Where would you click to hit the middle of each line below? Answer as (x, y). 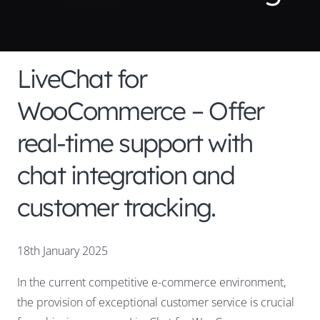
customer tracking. (116, 207)
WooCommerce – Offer (141, 111)
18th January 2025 (62, 251)
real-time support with (135, 143)
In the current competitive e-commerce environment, (151, 282)
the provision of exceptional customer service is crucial (156, 302)
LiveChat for (82, 79)
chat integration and (126, 175)
